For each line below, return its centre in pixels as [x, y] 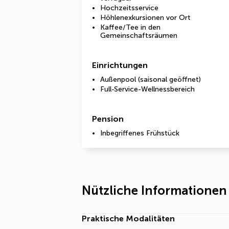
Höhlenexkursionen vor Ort [145, 18]
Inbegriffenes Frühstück [140, 133]
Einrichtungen [120, 65]
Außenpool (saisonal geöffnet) [151, 79]
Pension [108, 119]
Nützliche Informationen [154, 190]
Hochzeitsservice [129, 8]
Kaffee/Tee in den [130, 27]
